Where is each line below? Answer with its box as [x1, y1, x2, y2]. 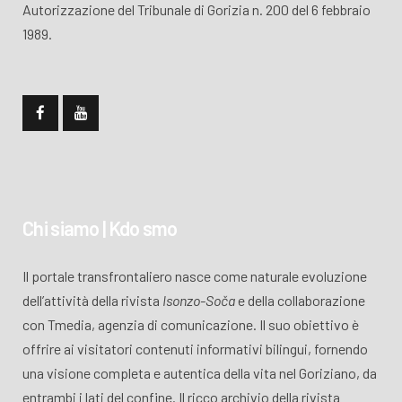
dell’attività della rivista [22, 292, 162, 309]
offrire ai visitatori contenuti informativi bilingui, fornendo [22, 340, 368, 357]
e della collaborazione [235, 292, 365, 309]
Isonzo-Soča [162, 292, 235, 309]
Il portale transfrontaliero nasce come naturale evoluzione [22, 267, 367, 284]
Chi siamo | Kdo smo [22, 216, 178, 240]
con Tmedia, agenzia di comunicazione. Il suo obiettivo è [22, 316, 359, 333]
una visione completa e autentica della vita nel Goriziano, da [22, 364, 377, 381]
